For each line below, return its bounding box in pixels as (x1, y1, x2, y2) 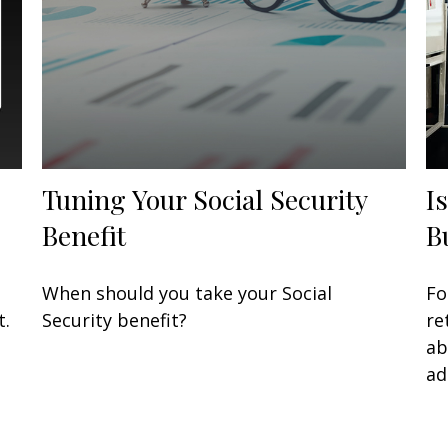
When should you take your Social (42, 280, 333, 305)
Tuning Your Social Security (42, 180, 368, 217)
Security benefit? (42, 307, 188, 332)
